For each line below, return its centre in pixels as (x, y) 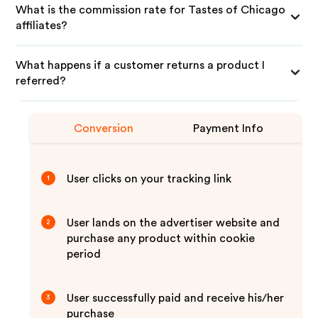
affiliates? (42, 26)
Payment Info (229, 128)
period (84, 254)
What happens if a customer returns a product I (141, 65)
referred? (41, 81)
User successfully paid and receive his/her (176, 298)
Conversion (104, 128)
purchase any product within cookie (161, 238)
